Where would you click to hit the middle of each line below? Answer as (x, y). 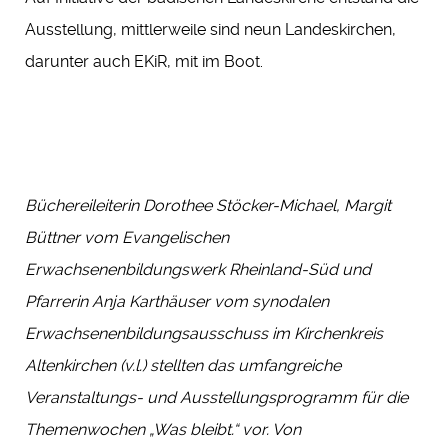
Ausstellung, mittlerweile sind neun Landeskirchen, (210, 30)
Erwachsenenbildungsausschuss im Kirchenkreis (204, 334)
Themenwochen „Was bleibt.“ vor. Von (163, 430)
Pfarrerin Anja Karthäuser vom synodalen (177, 302)
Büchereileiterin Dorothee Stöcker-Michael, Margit (208, 206)
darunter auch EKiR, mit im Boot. (144, 62)
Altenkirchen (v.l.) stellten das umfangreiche (183, 366)
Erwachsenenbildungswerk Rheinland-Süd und (198, 270)
